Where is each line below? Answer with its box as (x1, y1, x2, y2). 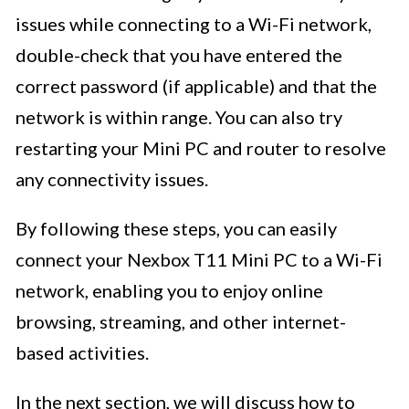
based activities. (16, 341, 149, 364)
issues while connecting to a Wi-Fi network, (16, 13, 372, 36)
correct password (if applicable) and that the (16, 75, 377, 98)
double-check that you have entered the (16, 44, 342, 67)
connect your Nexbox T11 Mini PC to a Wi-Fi (16, 248, 383, 271)
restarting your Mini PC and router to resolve (16, 137, 386, 160)
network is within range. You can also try (16, 106, 342, 129)
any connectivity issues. (16, 168, 208, 191)
